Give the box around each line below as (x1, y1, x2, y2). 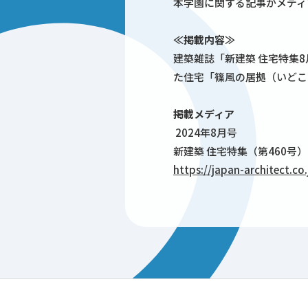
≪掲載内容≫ (173, 32, 235, 47)
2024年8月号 (173, 125, 237, 140)
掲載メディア (173, 107, 234, 122)
